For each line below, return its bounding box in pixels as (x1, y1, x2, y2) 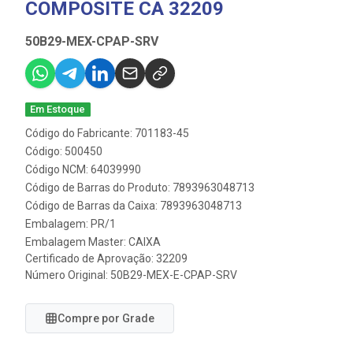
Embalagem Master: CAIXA (25, 236, 161, 248)
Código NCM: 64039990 (25, 163, 141, 176)
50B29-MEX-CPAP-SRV (25, 34, 158, 49)
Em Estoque (30, 103, 86, 115)
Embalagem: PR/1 (25, 217, 116, 230)
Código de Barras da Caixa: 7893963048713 (25, 199, 242, 212)
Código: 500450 (25, 145, 102, 158)
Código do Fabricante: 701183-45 (25, 127, 189, 139)
